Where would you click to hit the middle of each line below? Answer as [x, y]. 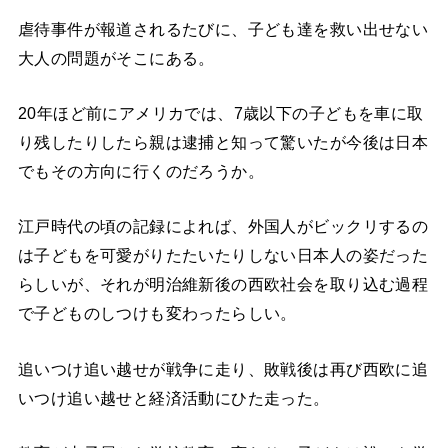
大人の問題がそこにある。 [116, 57]
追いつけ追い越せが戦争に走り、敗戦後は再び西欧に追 [223, 368]
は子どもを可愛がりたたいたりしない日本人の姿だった [223, 255]
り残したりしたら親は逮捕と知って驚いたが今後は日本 [223, 142]
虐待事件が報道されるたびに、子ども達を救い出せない [223, 28]
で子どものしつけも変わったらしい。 [157, 313]
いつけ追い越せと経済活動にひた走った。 [173, 397]
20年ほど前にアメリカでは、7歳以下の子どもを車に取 [220, 113]
